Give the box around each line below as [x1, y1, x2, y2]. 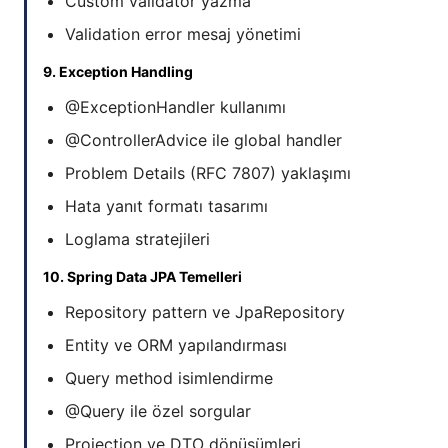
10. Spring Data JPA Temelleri [43, 268, 242, 286]
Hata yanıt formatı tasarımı [65, 196, 268, 217]
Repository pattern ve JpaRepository [65, 302, 345, 323]
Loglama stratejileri [65, 229, 210, 250]
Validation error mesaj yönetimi [65, 24, 301, 45]
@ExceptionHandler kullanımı [65, 97, 286, 118]
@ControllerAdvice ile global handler [65, 130, 342, 151]
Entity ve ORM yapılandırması [65, 335, 287, 356]
